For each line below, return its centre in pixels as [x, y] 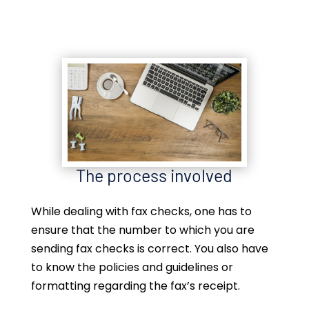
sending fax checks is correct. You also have [149, 249]
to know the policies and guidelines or [132, 268]
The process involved [154, 176]
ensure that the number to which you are [142, 230]
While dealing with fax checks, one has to [141, 212]
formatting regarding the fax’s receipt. [135, 286]
